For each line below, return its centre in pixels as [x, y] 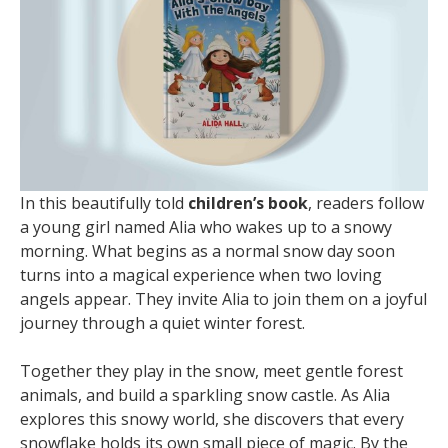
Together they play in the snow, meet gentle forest [211, 371]
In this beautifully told [104, 203]
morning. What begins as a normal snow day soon [207, 251]
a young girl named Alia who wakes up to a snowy [206, 227]
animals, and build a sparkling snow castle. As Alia [205, 395]
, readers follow [366, 203]
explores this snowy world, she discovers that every [212, 419]
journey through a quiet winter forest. [162, 323]
